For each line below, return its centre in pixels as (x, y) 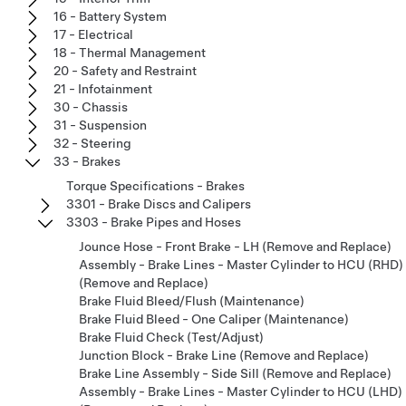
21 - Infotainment (103, 88)
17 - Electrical (93, 34)
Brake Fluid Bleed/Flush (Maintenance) (192, 300)
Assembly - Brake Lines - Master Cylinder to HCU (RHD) (241, 264)
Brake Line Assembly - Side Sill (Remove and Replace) (235, 373)
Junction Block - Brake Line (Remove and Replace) (224, 355)
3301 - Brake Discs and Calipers (159, 203)
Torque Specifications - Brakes (155, 185)
